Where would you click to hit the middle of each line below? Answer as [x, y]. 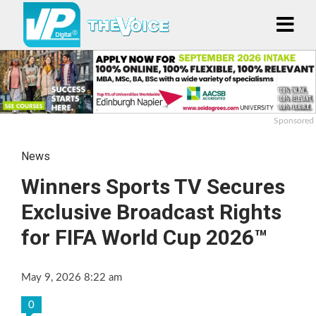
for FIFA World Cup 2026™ [144, 237]
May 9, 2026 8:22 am [72, 277]
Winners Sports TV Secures [153, 186]
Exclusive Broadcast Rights [151, 212]
